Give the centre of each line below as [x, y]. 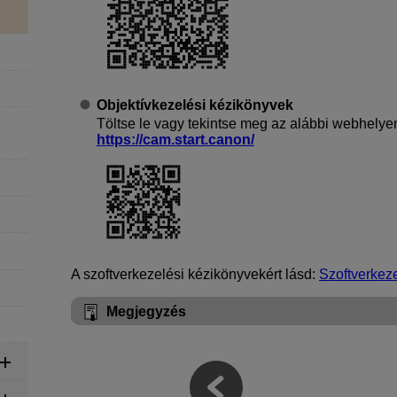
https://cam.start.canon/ [175, 139]
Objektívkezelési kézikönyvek [195, 105]
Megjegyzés [146, 312]
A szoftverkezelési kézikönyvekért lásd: [195, 275]
